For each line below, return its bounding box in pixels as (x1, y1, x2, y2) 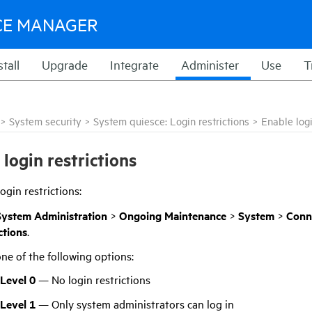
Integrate (110, 56, 159, 72)
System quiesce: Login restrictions (93, 114, 249, 127)
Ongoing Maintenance (118, 208, 226, 224)
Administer (181, 56, 239, 72)
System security (9, 114, 81, 127)
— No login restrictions (36, 272, 151, 288)
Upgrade (42, 56, 88, 72)
